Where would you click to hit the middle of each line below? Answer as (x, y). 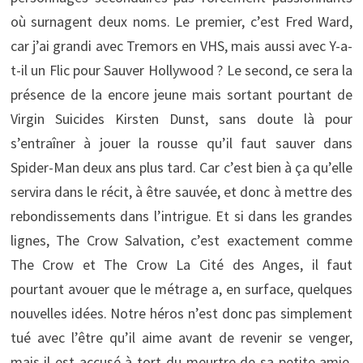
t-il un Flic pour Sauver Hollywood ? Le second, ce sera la (181, 70)
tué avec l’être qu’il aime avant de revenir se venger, (181, 337)
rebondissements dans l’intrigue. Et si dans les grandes (181, 216)
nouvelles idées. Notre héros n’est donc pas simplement (181, 313)
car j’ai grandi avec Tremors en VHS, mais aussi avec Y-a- (181, 45)
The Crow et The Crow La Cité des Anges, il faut (181, 264)
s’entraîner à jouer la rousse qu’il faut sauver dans (181, 143)
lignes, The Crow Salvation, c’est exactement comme (181, 240)
